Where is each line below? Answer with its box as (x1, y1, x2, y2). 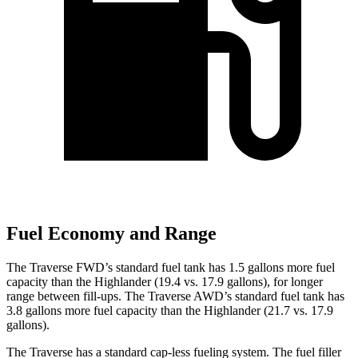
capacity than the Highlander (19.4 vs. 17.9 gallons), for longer (6, 274, 323, 288)
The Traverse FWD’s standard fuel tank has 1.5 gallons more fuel (6, 260, 335, 274)
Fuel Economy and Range (6, 223, 217, 245)
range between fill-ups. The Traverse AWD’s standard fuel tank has (6, 288, 344, 303)
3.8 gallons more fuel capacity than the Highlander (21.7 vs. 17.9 (6, 303, 333, 317)
